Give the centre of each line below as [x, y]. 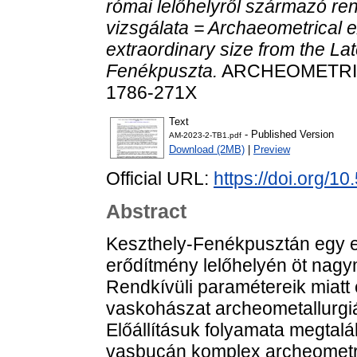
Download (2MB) [207, 150]
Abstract [146, 212]
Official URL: [160, 179]
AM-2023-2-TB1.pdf [205, 135]
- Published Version [288, 135]
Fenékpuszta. [162, 71]
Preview [272, 150]
